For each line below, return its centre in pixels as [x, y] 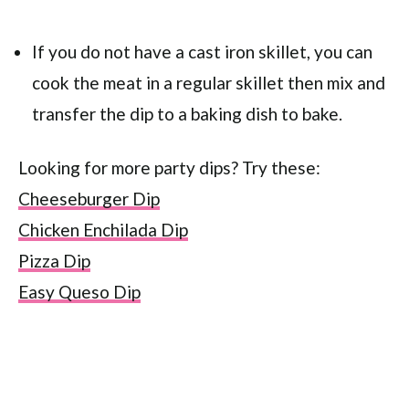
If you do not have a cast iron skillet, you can [202, 52]
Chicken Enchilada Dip [103, 230]
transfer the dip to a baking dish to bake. [187, 114]
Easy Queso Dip [79, 292]
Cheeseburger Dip [89, 199]
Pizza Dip [54, 261]
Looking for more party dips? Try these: [169, 168]
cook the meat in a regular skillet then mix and [209, 83]
